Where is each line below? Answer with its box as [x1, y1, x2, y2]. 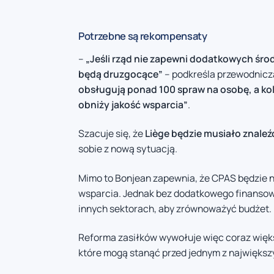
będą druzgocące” [78, 67, 163, 81]
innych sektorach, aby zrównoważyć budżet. [78, 201, 272, 215]
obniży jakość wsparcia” [78, 97, 188, 111]
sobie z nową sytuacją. [78, 142, 177, 156]
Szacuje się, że [78, 127, 145, 141]
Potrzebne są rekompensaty [78, 28, 207, 43]
